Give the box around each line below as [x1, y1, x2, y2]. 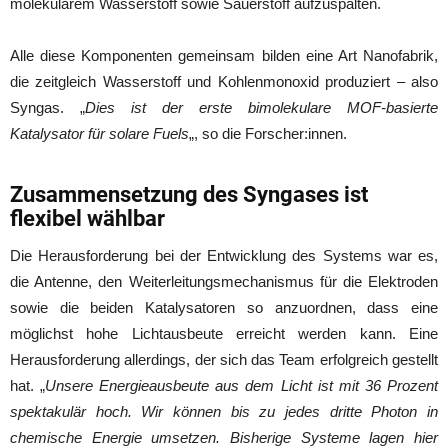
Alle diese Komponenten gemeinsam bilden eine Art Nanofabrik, [10, 46, 438, 64]
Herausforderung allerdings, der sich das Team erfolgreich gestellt [10, 350, 438, 368]
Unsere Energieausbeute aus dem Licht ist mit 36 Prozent [45, 376, 439, 394]
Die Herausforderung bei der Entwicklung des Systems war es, [10, 246, 438, 264]
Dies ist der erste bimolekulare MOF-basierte [85, 98, 438, 116]
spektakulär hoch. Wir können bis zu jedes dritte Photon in [10, 402, 438, 420]
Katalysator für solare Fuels [10, 124, 189, 142]
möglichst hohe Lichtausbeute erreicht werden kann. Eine [10, 324, 438, 342]
